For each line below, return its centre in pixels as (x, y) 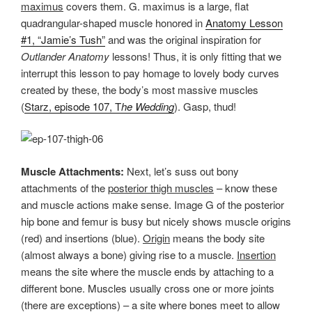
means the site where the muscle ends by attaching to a (147, 271)
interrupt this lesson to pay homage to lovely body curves (150, 72)
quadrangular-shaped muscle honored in (113, 22)
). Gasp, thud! (205, 106)
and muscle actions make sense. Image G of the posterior (153, 204)
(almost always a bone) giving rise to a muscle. (129, 254)
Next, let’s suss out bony (181, 171)
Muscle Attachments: (72, 171)
